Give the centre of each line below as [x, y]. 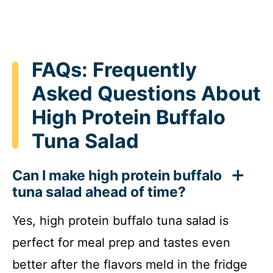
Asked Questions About [146, 93]
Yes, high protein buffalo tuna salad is [120, 221]
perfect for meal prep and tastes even [121, 243]
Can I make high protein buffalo [117, 176]
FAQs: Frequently [114, 69]
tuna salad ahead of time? [99, 192]
